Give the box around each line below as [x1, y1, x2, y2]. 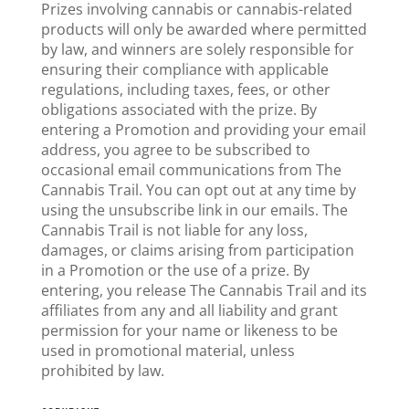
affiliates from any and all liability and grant [40, 300, 338, 320]
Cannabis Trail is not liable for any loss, [40, 220, 308, 240]
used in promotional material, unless [40, 341, 295, 361]
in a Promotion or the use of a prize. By [40, 260, 309, 280]
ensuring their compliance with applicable [40, 59, 329, 79]
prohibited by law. [40, 361, 164, 381]
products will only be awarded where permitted [40, 19, 367, 39]
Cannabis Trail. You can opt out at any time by [40, 180, 356, 200]
